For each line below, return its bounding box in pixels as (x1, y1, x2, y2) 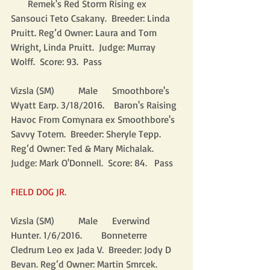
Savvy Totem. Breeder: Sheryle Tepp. (11, 128, 163, 140)
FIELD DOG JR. (11, 186, 66, 198)
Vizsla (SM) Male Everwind (11, 215, 152, 227)
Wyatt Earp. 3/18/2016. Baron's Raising (11, 99, 179, 111)
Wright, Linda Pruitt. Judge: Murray (11, 41, 158, 53)
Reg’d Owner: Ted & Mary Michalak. (11, 142, 159, 154)
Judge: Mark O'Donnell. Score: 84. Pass (11, 157, 173, 169)
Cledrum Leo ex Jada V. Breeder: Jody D (11, 243, 174, 256)
